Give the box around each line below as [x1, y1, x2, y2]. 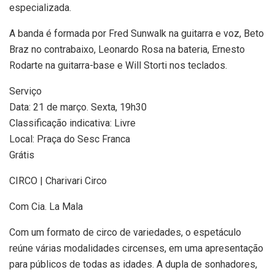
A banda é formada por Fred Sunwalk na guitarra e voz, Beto [9, 27, 264, 39]
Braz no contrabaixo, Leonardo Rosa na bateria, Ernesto [9, 43, 245, 55]
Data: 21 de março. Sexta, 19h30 [9, 101, 147, 113]
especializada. [9, 1, 71, 14]
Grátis [9, 149, 34, 161]
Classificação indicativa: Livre [9, 117, 136, 129]
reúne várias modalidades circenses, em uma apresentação [9, 242, 263, 254]
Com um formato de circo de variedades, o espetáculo [9, 226, 241, 238]
